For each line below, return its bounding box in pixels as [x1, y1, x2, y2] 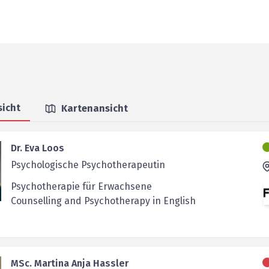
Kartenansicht [61, 103, 128, 114]
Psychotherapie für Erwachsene [10, 181, 152, 192]
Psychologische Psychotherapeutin [10, 159, 165, 171]
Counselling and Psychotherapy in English [10, 195, 196, 207]
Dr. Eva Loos [10, 142, 64, 154]
